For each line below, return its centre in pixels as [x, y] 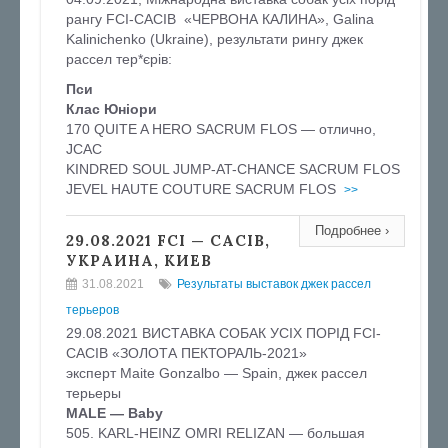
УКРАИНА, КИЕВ [139, 260]
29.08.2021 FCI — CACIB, [168, 240]
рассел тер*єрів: [119, 59]
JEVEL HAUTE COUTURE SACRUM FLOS [203, 189]
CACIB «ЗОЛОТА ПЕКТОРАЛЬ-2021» [186, 353]
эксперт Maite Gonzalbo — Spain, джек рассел [216, 373]
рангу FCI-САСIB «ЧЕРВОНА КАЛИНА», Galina [220, 19]
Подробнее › [351, 230]
